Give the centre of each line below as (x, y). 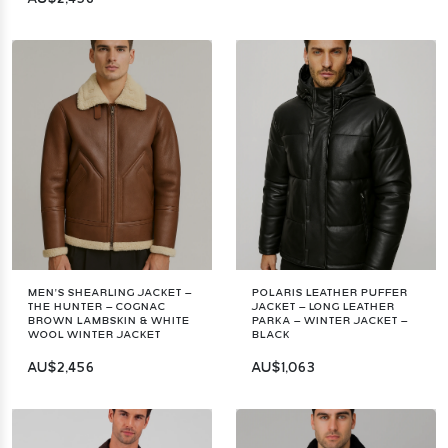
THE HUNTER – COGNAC (97, 306)
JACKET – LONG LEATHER (323, 306)
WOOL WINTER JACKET (94, 334)
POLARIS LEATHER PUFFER (330, 292)
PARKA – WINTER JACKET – (330, 320)
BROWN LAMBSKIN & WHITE (109, 320)
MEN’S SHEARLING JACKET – (110, 292)
